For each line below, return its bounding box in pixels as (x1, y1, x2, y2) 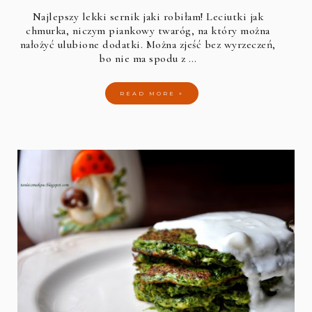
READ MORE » (120, 90, 185, 97)
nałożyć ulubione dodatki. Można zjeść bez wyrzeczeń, (19, 38, 276, 52)
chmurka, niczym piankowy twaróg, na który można (26, 24, 270, 38)
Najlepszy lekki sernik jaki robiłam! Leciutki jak (32, 10, 264, 24)
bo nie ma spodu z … (99, 52, 197, 66)
